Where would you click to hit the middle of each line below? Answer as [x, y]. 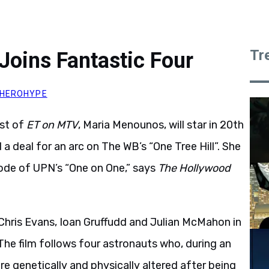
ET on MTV [52, 125]
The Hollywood [194, 168]
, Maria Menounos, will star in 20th [161, 125]
